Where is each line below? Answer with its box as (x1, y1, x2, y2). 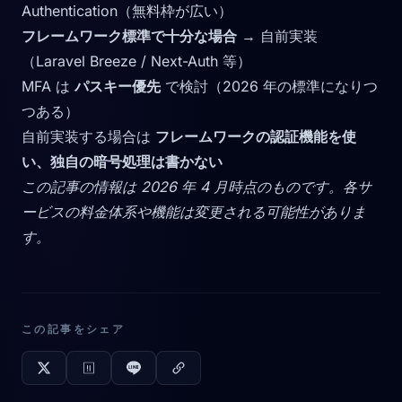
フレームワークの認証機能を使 (155, 127, 356, 145)
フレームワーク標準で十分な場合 (22, 26, 237, 45)
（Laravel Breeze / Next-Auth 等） (22, 51, 251, 70)
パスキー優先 (74, 76, 161, 95)
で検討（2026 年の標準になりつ (161, 76, 378, 95)
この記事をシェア (22, 321, 126, 336)
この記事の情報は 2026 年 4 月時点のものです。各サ (22, 177, 371, 196)
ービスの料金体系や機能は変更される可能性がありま (22, 202, 366, 221)
